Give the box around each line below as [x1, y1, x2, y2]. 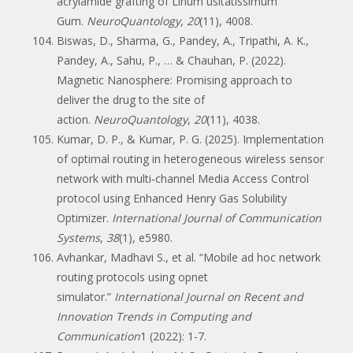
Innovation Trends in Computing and [57, 308, 251, 324]
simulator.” [57, 288, 114, 304]
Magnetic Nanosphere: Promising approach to [57, 72, 292, 87]
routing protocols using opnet [57, 269, 208, 284]
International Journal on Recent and [114, 288, 303, 304]
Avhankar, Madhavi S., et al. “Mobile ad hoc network [57, 249, 321, 265]
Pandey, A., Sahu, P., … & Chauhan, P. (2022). [57, 52, 286, 68]
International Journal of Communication [112, 210, 321, 225]
